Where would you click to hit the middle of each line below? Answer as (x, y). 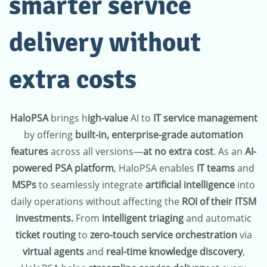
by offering (49, 135)
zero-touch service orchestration (163, 235)
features (31, 152)
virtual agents (53, 252)
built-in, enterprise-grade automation (159, 135)
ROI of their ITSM (218, 202)
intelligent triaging (143, 218)
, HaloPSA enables (155, 168)
